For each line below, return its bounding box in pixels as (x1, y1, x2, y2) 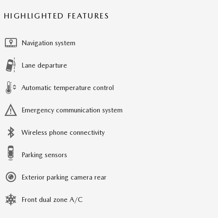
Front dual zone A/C (21, 195, 83, 203)
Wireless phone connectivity (21, 128, 105, 136)
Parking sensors (21, 150, 67, 159)
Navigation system (21, 38, 75, 47)
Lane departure (21, 61, 67, 69)
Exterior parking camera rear (21, 173, 107, 181)
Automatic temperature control (21, 83, 114, 91)
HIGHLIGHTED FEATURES (4, 11, 109, 20)
